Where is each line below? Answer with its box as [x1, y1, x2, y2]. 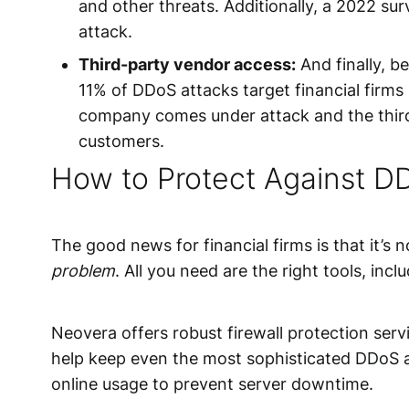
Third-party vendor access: [79, 55, 296, 74]
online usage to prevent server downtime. [51, 374, 373, 393]
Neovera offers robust [51, 323, 227, 342]
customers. [79, 131, 164, 151]
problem [51, 261, 115, 280]
